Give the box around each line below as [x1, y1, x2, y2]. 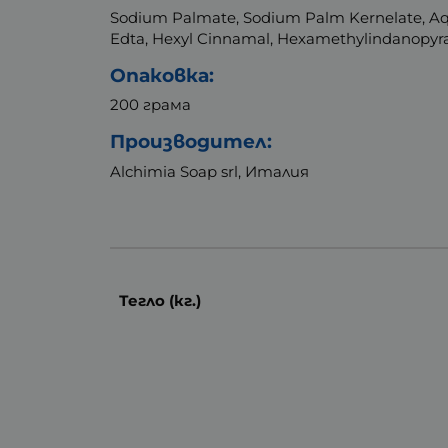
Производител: [110, 130, 273, 154]
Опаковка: [110, 63, 215, 87]
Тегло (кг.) [118, 290, 201, 310]
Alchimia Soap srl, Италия [110, 161, 310, 181]
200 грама [110, 95, 192, 115]
